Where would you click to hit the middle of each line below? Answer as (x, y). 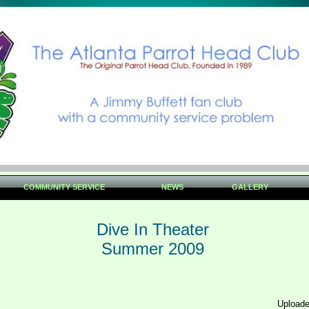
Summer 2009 (153, 249)
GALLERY (250, 187)
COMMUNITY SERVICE (64, 187)
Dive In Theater (153, 229)
